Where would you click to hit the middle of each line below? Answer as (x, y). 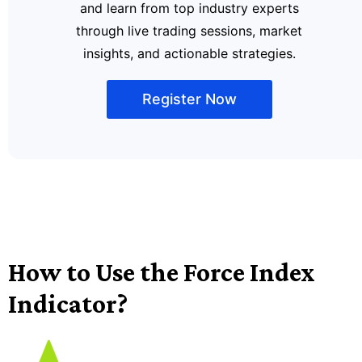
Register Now (189, 99)
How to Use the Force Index (162, 272)
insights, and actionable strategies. (189, 53)
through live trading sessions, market (189, 31)
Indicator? (68, 304)
